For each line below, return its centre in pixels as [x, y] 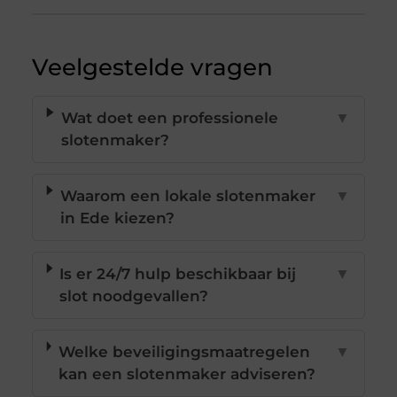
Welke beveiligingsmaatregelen [184, 352]
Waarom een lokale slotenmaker [187, 196]
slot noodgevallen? [134, 296]
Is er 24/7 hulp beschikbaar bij [178, 274]
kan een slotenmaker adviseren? [187, 374]
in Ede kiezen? [117, 218]
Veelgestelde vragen [152, 68]
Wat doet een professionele [169, 118]
